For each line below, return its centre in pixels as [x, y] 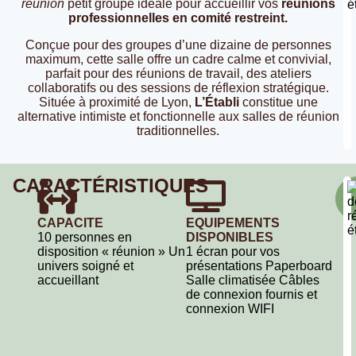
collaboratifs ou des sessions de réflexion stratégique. [178, 88]
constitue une [278, 102]
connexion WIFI [230, 309]
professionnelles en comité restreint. [178, 18]
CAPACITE [71, 223]
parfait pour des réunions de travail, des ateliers [178, 74]
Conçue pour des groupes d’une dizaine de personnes [178, 45]
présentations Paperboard [259, 266]
